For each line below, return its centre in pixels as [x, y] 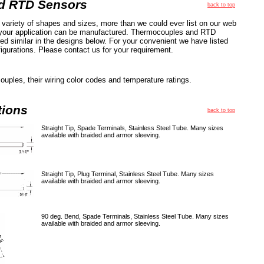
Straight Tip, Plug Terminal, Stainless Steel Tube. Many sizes [128, 174]
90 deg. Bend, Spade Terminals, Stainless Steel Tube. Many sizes [135, 216]
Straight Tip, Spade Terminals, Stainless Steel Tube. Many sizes [132, 128]
